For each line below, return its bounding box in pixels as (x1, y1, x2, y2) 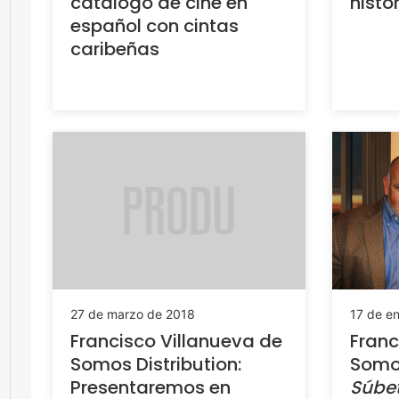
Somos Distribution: (70, 351, 241, 377)
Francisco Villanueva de (70, 328, 282, 354)
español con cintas (70, 12, 239, 38)
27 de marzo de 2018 (70, 305, 195, 322)
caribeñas (70, 36, 159, 61)
